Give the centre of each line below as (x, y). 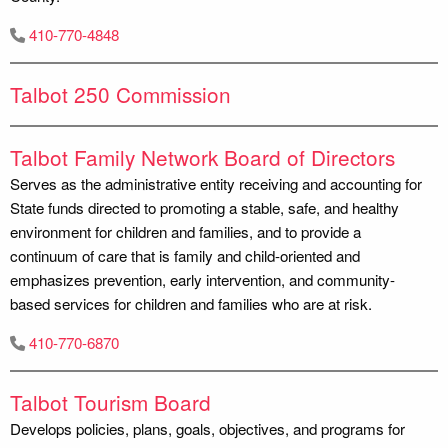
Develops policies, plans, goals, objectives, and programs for (207, 428)
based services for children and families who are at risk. (191, 303)
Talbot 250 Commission (120, 93)
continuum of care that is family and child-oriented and (185, 255)
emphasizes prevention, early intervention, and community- (202, 279)
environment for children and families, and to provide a (185, 231)
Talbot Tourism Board (110, 401)
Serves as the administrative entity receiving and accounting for (216, 183)
